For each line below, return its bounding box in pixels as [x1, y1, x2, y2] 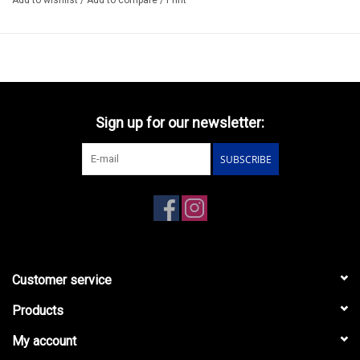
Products [12, 302, 63, 318]
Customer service [12, 272, 112, 288]
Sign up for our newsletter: [96, 113, 264, 131]
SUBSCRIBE [219, 152, 272, 166]
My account [12, 333, 76, 349]
